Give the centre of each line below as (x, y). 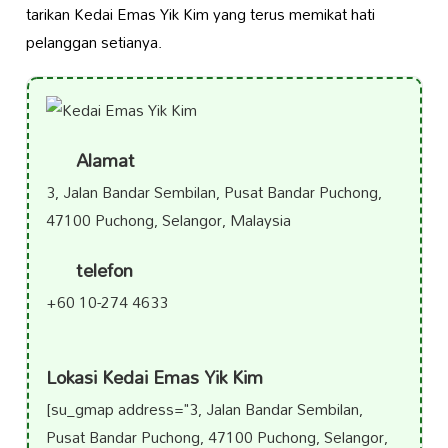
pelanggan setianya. (93, 41)
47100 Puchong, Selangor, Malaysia (168, 219)
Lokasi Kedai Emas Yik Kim (154, 378)
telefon (101, 270)
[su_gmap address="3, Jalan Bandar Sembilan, (204, 409)
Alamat (102, 160)
